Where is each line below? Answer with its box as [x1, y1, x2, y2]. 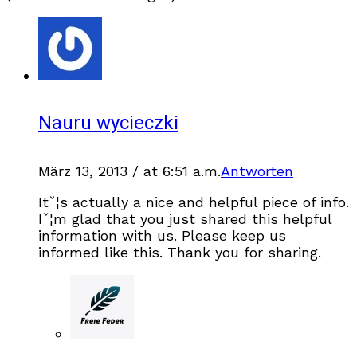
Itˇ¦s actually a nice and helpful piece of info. [38, 194, 349, 211]
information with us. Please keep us [38, 227, 286, 245]
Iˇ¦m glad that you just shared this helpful [38, 210, 331, 228]
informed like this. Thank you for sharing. [38, 244, 321, 261]
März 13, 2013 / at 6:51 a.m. [38, 163, 221, 180]
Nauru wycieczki [38, 109, 178, 138]
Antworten [221, 163, 293, 180]
